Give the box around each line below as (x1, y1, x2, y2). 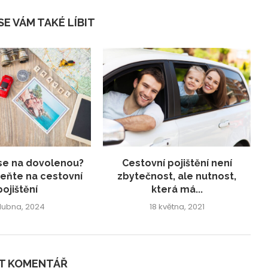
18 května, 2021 (149, 200, 205, 212)
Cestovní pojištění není (121, 157, 232, 169)
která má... (151, 183, 203, 195)
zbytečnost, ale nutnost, (117, 170, 237, 182)
